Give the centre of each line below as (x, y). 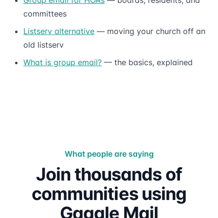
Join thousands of (109, 174)
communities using (109, 193)
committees (45, 13)
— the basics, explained (147, 62)
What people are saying (109, 154)
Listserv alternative (59, 31)
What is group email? (63, 62)
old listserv (44, 45)
